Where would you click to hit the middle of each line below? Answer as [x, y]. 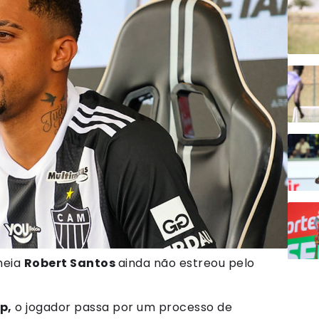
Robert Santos [71, 263]
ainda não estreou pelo [186, 263]
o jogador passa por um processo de [122, 307]
